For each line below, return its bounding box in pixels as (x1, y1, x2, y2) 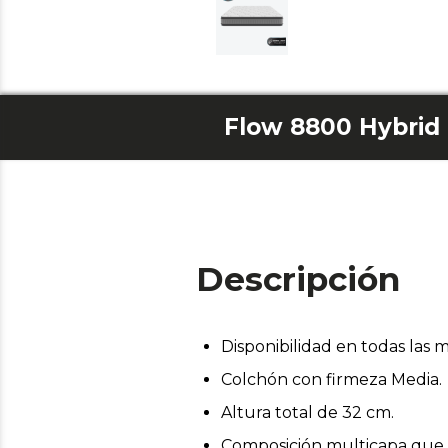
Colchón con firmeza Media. (221, 369, 442, 389)
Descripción (196, 258, 400, 299)
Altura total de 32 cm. (221, 402, 394, 422)
